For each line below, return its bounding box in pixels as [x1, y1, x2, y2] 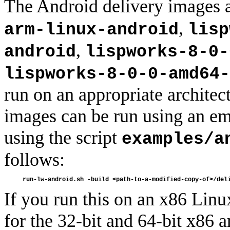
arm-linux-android [4, 20, 179, 40]
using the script [4, 127, 122, 148]
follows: [4, 149, 65, 170]
